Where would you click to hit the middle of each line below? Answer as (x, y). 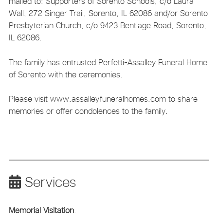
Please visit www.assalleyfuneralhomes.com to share (103, 99)
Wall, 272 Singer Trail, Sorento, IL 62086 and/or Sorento (108, 13)
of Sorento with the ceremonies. (65, 74)
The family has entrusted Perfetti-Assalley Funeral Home (108, 62)
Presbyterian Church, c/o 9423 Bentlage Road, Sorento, (107, 26)
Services (48, 182)
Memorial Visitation (41, 210)
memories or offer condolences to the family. (88, 111)
